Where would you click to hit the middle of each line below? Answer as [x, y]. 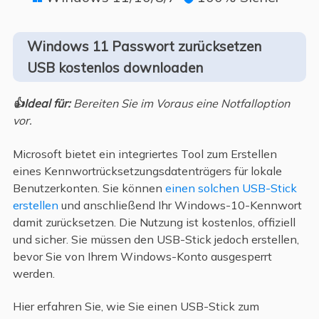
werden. [33, 273]
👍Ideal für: [41, 104]
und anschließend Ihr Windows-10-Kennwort [180, 205]
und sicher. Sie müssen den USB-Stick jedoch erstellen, [156, 239]
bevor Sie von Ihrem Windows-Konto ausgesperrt [142, 256]
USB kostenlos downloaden [115, 68]
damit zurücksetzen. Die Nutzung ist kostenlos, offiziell [154, 222]
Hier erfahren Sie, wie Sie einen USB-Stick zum [136, 307]
